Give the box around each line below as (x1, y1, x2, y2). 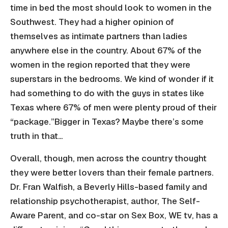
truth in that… (10, 130, 63, 142)
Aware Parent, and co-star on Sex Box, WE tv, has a (10, 210, 218, 221)
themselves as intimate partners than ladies (10, 31, 187, 42)
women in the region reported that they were (10, 59, 190, 71)
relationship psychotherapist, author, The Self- (10, 195, 200, 207)
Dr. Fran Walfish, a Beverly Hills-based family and (10, 181, 207, 193)
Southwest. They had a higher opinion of (10, 16, 174, 28)
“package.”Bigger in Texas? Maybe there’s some (10, 116, 204, 128)
